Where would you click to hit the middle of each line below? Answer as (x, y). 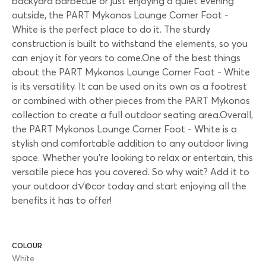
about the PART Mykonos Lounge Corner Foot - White (131, 72)
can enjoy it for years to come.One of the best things (126, 57)
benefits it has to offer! (62, 200)
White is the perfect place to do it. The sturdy (111, 29)
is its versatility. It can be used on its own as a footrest (129, 86)
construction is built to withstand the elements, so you (130, 43)
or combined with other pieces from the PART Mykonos (131, 100)
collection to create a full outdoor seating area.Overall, (132, 114)
